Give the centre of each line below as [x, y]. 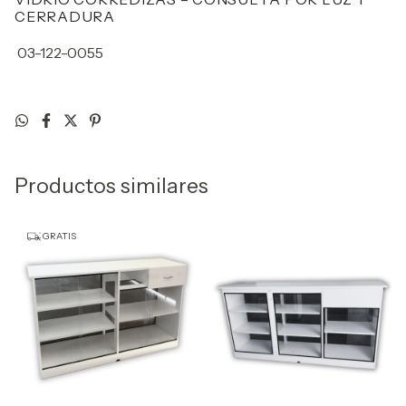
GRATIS [58, 236]
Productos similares [111, 186]
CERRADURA [67, 16]
